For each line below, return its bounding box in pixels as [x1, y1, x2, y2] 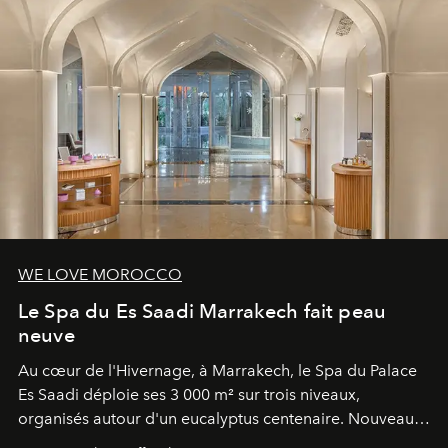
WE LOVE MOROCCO [18, 265, 182, 285]
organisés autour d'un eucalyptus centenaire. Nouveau [18, 409, 414, 429]
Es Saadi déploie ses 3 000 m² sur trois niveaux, [18, 385, 360, 405]
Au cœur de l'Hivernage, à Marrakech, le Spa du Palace [18, 361, 417, 381]
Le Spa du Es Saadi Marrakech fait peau [18, 299, 387, 324]
